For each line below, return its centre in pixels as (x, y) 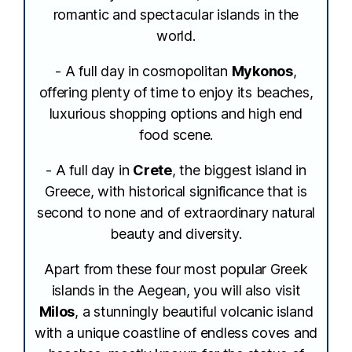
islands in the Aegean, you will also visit (176, 290)
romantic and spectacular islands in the (176, 15)
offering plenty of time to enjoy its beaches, (176, 92)
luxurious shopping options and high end (176, 114)
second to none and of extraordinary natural (176, 213)
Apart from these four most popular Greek (176, 269)
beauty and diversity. (176, 234)
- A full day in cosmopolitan (143, 71)
